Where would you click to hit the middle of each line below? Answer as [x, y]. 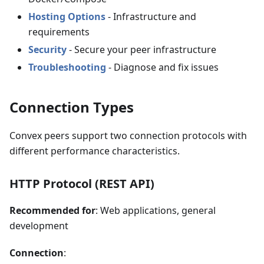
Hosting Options [67, 16]
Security [47, 49]
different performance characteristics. [95, 151]
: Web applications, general [156, 210]
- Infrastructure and [151, 16]
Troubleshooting [67, 67]
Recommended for [52, 210]
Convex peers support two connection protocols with [128, 136]
